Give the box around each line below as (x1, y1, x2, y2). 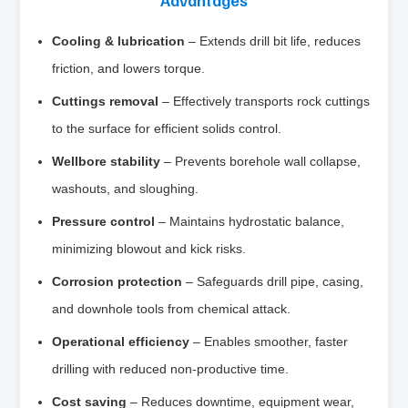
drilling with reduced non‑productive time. (52, 361, 290, 376)
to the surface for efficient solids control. (52, 120, 282, 136)
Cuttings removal (52, 93, 159, 108)
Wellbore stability (52, 153, 161, 168)
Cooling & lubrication (52, 33, 186, 48)
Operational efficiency (52, 333, 190, 349)
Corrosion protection (52, 273, 183, 289)
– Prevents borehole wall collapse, (160, 153, 362, 168)
